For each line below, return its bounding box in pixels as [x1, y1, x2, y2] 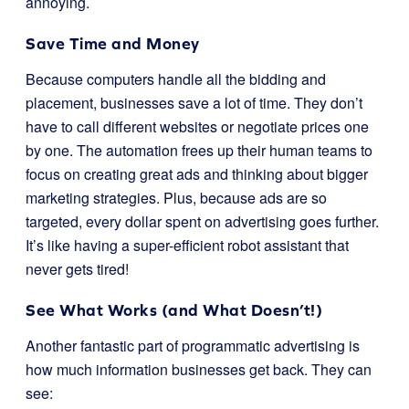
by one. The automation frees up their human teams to [26, 140, 372, 161]
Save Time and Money [26, 34, 200, 53]
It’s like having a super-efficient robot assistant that [26, 235, 349, 256]
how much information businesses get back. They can [26, 359, 372, 380]
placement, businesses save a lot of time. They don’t [26, 92, 362, 113]
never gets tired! [26, 258, 129, 279]
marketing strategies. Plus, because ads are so [26, 187, 327, 208]
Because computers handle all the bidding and [26, 68, 326, 89]
